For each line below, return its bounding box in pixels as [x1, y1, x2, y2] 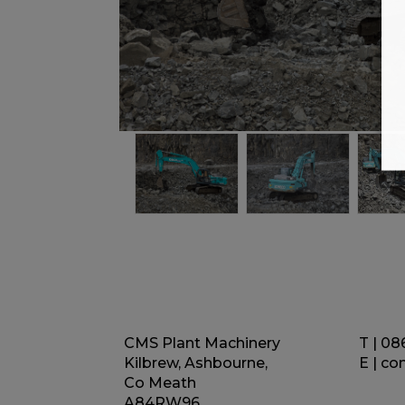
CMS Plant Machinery [124, 334, 280, 353]
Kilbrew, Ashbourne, [124, 354, 268, 372]
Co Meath [124, 374, 196, 392]
